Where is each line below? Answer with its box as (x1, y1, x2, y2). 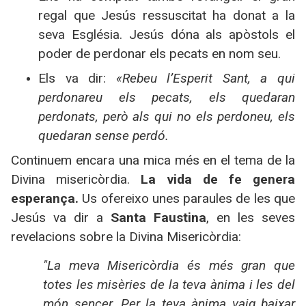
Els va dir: (38, 70, 116, 86)
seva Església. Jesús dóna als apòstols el (38, 26, 295, 42)
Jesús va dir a (11, 209, 111, 225)
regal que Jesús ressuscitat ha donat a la (38, 7, 295, 23)
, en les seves (206, 209, 295, 225)
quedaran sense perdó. (38, 127, 169, 143)
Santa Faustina (111, 209, 206, 225)
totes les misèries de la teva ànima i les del (43, 277, 295, 293)
